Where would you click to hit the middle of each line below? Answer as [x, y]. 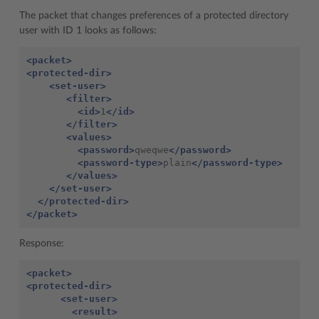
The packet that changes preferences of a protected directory [154, 15]
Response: [42, 243]
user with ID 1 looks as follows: [88, 30]
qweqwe [152, 150]
